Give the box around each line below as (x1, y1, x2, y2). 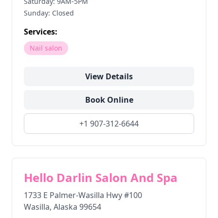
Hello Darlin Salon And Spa (24, 169, 178, 185)
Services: (24, 26, 57, 37)
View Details (85, 71, 133, 82)
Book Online (85, 94, 133, 105)
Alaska (54, 201, 77, 212)
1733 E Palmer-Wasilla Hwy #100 (24, 190, 142, 200)
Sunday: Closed (24, 8, 74, 18)
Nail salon (30, 43, 62, 53)
